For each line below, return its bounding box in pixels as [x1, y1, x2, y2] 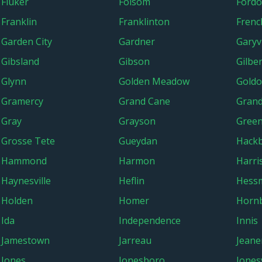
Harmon [119, 154, 155, 167]
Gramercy [1, 95, 43, 108]
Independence [119, 214, 181, 227]
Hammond [1, 154, 47, 167]
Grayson [119, 115, 156, 127]
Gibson [119, 55, 150, 68]
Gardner [119, 35, 155, 48]
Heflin [119, 174, 144, 187]
